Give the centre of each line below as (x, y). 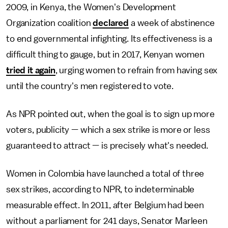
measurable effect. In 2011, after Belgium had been (105, 205)
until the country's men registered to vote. (91, 86)
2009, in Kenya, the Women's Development (91, 7)
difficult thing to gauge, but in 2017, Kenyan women (105, 55)
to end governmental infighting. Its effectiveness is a (109, 39)
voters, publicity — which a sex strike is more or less (108, 130)
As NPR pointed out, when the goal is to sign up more (110, 114)
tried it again (31, 70)
